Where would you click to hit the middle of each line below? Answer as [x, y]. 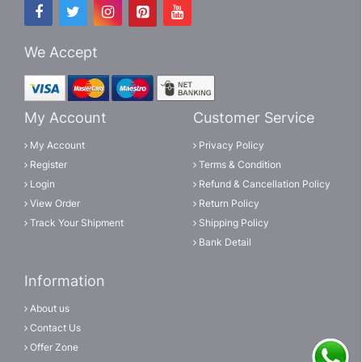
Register [47, 164]
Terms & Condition [239, 164]
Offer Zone [53, 347]
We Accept [61, 52]
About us [48, 309]
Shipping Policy [233, 222]
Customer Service [254, 117]
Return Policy [228, 203]
